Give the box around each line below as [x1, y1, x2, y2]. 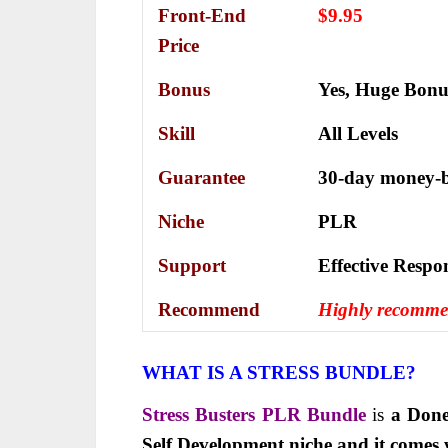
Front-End [158, 4, 246, 26]
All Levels [318, 122, 398, 144]
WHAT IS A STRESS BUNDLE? [142, 361, 416, 383]
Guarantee [158, 166, 245, 188]
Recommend [158, 298, 260, 320]
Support [158, 254, 226, 276]
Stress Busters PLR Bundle [142, 403, 373, 425]
